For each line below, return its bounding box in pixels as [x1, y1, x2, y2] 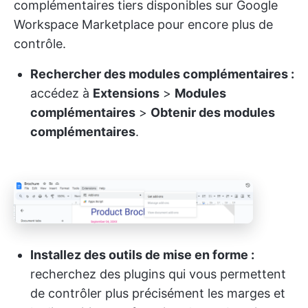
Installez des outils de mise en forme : [30, 247, 254, 262]
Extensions [93, 85, 159, 100]
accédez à [30, 85, 93, 100]
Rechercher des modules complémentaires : [30, 66, 294, 81]
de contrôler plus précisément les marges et [30, 286, 285, 300]
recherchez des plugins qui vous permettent [30, 267, 286, 281]
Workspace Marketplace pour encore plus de [14, 16, 273, 32]
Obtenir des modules [151, 104, 275, 120]
